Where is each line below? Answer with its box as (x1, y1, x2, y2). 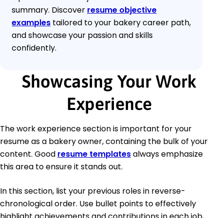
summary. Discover (12, 4, 87, 16)
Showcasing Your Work (21, 71, 197, 92)
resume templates (57, 148, 131, 160)
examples (12, 17, 51, 29)
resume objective (87, 4, 157, 16)
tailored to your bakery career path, (51, 17, 191, 29)
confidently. (12, 42, 56, 54)
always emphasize (131, 148, 203, 160)
